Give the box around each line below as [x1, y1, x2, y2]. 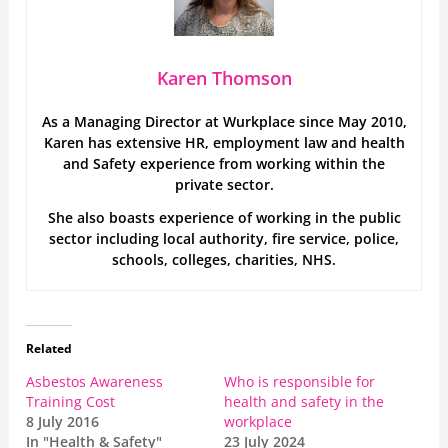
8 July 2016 [26, 412, 100, 432]
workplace [224, 412, 292, 432]
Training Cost [26, 392, 116, 412]
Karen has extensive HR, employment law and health [43, 133, 405, 153]
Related [26, 340, 73, 358]
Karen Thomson [156, 66, 292, 91]
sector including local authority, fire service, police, [49, 229, 399, 249]
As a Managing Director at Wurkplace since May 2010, [41, 112, 407, 132]
